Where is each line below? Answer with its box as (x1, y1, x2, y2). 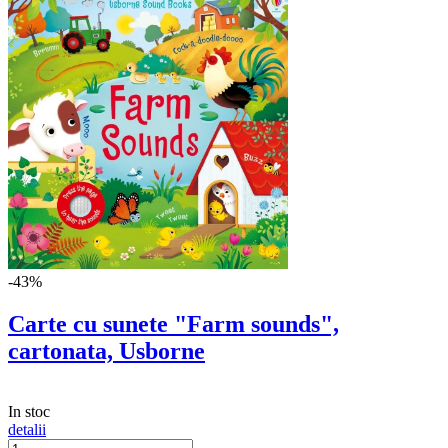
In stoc (8, 403, 50, 421)
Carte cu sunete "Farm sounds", (8, 311, 339, 338)
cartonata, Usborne (8, 338, 205, 365)
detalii (8, 421, 46, 439)
